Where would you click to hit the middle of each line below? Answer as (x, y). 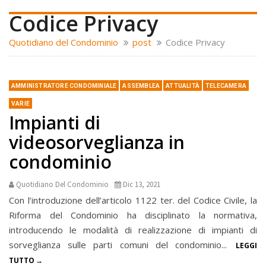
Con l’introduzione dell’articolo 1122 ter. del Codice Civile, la (133, 200)
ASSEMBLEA (141, 86)
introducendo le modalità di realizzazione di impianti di (133, 230)
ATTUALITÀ (183, 86)
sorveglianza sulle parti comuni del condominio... (121, 245)
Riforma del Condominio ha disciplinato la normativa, (133, 215)
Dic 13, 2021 (142, 185)
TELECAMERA (226, 86)
